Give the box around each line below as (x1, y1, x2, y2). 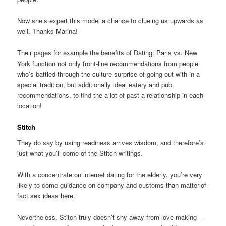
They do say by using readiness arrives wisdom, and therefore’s (17, 138, 204, 148)
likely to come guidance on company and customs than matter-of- (17, 180, 209, 190)
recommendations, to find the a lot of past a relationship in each (17, 90, 204, 100)
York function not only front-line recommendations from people (17, 58, 199, 68)
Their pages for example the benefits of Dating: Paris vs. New (17, 47, 198, 58)
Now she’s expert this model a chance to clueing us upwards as (17, 16, 204, 26)
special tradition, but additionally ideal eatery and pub (17, 79, 173, 89)
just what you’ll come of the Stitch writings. (17, 148, 143, 158)
